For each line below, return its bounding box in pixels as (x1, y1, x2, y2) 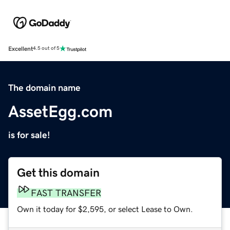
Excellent (8, 45, 33, 52)
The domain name (8, 83, 81, 92)
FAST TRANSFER (31, 188, 101, 198)
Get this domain (17, 166, 100, 179)
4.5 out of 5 (33, 46, 60, 51)
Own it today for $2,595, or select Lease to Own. (17, 204, 193, 213)
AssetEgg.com (8, 103, 112, 120)
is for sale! (8, 130, 50, 140)
